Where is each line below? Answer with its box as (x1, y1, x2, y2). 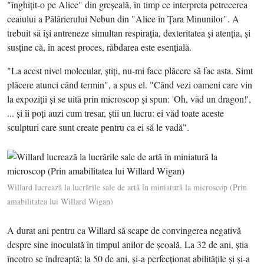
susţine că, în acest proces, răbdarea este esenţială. (7, 41, 192, 54)
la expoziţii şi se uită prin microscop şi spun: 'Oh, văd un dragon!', (7, 93, 251, 105)
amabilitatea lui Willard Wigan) (7, 196, 113, 207)
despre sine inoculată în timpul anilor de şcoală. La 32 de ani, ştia (7, 238, 248, 251)
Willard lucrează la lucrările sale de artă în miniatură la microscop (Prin (7, 181, 247, 193)
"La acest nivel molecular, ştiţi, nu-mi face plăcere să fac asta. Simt (7, 64, 253, 77)
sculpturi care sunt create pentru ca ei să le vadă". (7, 121, 189, 134)
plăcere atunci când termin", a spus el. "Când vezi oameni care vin (7, 78, 252, 91)
